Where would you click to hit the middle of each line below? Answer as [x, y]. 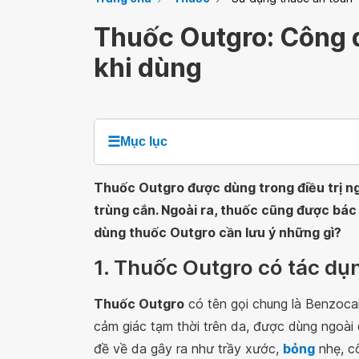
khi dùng [148, 68]
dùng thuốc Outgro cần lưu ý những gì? [218, 232]
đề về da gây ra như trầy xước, [188, 349]
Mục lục [144, 141]
